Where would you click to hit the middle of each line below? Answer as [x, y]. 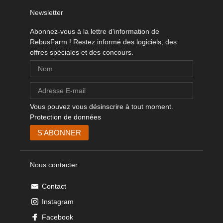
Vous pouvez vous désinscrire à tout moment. [102, 107]
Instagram [58, 202]
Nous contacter [54, 165]
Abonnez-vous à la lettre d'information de [95, 32]
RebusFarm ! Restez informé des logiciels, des [103, 42]
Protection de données [65, 117]
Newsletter [47, 13]
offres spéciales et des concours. [82, 53]
